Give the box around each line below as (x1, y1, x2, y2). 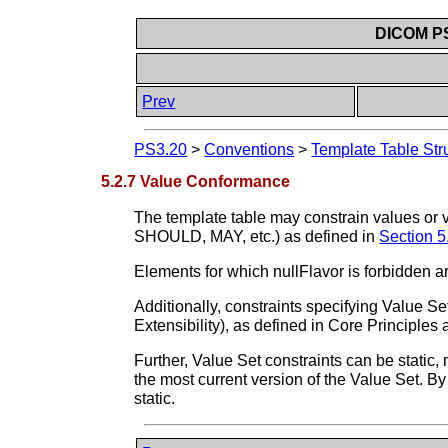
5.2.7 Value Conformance (101, 172, 291, 190)
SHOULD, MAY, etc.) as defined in (134, 227, 380, 245)
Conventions (204, 141, 295, 159)
